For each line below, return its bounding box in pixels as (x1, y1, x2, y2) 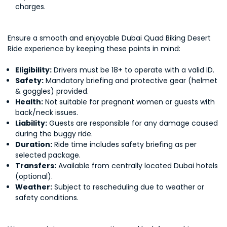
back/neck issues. (15, 107, 78, 118)
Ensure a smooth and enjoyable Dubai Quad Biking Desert (8, 33, 211, 43)
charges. (15, 2, 46, 12)
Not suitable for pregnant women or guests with (43, 97, 215, 107)
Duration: (15, 139, 52, 149)
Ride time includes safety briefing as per (52, 139, 197, 149)
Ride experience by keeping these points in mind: (8, 44, 180, 54)
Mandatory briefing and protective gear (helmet (44, 75, 217, 86)
